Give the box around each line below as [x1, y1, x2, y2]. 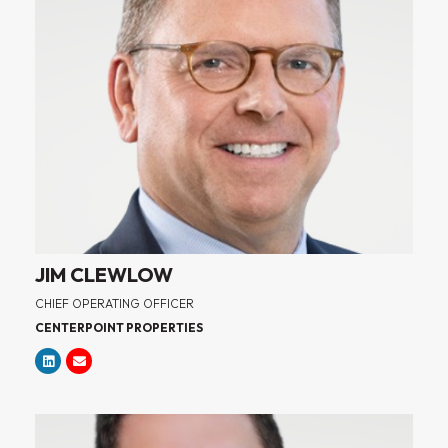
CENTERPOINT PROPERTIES [35, 320, 203, 336]
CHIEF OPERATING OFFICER [35, 296, 194, 312]
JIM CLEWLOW [35, 262, 173, 288]
